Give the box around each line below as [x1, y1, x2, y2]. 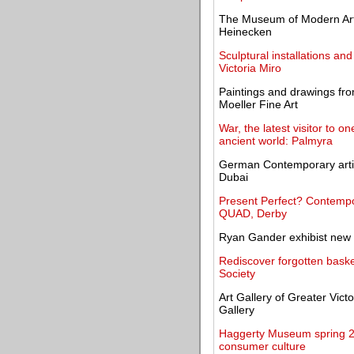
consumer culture [219, 340, 306, 352]
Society [219, 267, 255, 280]
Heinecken [219, 25, 272, 38]
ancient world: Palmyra [219, 134, 333, 147]
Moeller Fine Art [219, 98, 298, 111]
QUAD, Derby [219, 207, 287, 220]
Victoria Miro [219, 62, 281, 74]
